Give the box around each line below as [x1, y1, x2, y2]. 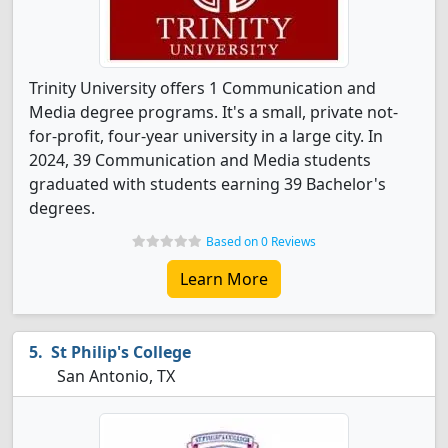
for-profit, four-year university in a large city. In [29, 125, 383, 147]
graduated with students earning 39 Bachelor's [29, 173, 386, 195]
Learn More [180, 268, 268, 290]
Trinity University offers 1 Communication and [29, 77, 376, 99]
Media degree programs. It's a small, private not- [29, 101, 398, 123]
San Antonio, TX [53, 365, 175, 387]
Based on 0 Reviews [206, 233, 316, 250]
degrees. [29, 197, 95, 219]
